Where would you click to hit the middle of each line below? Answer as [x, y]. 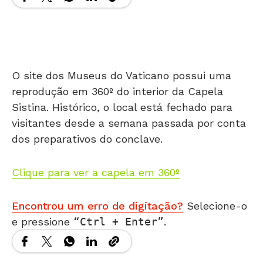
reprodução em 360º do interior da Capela [117, 73]
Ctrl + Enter [119, 204]
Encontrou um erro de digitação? [97, 188]
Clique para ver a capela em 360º [96, 154]
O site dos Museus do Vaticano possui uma [122, 58]
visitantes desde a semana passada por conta [129, 105]
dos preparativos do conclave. [87, 121]
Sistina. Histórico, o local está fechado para [122, 89]
